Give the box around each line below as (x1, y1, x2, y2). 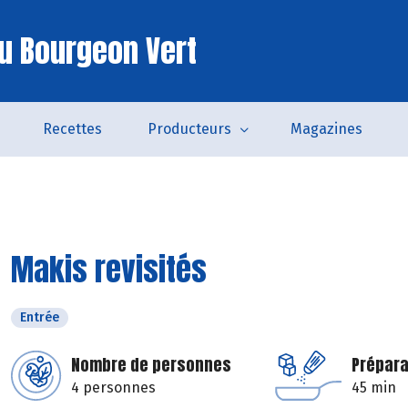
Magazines (291, 120, 362, 138)
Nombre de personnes (71, 352, 231, 377)
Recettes (43, 120, 102, 138)
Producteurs (148, 120, 231, 138)
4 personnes (71, 379, 156, 396)
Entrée (20, 310, 59, 325)
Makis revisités (11, 246, 207, 292)
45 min (352, 379, 396, 396)
